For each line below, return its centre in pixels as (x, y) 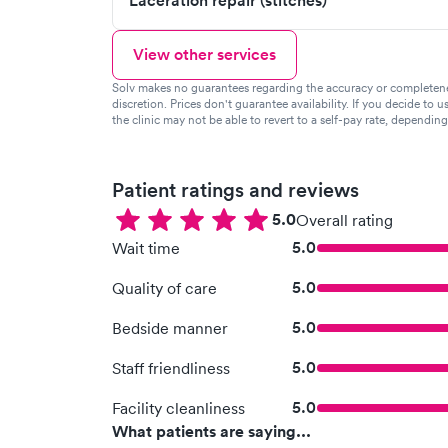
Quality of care (164, 288)
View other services (204, 54)
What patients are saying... (211, 431)
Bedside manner (170, 328)
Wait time (146, 248)
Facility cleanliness (178, 408)
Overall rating (344, 220)
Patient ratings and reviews (235, 190)
